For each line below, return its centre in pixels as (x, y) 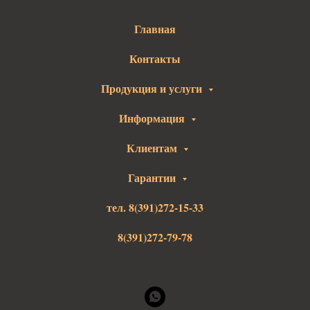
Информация (153, 118)
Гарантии (153, 177)
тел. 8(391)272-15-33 (155, 207)
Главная (155, 29)
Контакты (155, 58)
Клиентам (153, 148)
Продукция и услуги (153, 88)
